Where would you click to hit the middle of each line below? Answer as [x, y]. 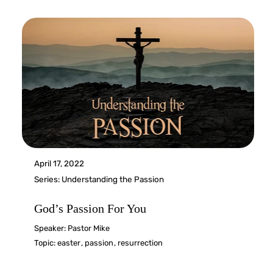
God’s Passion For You [90, 209]
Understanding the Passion [113, 179]
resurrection [140, 243]
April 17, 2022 [59, 164]
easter [69, 243]
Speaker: [51, 229]
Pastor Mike [89, 229]
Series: [48, 179]
